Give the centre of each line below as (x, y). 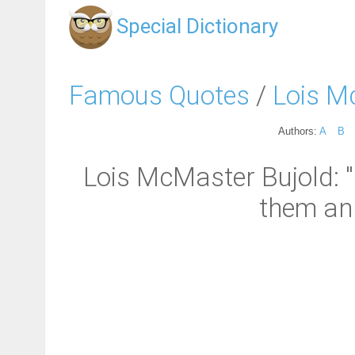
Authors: (298, 131)
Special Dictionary (197, 26)
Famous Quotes (159, 95)
